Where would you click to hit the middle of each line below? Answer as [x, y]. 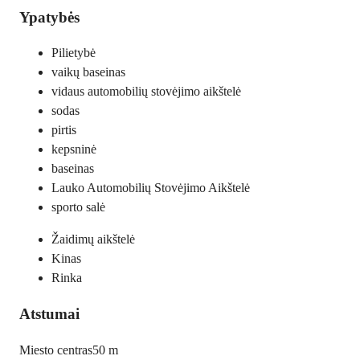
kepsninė [74, 149]
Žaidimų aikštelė [93, 239]
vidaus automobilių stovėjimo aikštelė [146, 92]
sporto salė [78, 207]
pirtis [64, 130]
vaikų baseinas [88, 72]
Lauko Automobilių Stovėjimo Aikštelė [151, 188]
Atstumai [49, 314]
